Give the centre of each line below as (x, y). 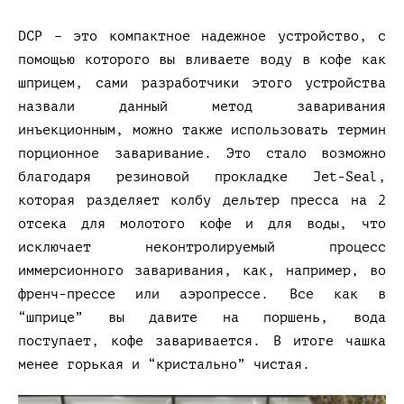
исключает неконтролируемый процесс (202, 247)
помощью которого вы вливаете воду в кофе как (202, 60)
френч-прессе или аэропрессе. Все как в (202, 294)
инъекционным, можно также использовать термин (202, 130)
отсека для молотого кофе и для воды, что (202, 224)
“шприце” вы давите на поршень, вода (202, 317)
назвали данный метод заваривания (202, 106)
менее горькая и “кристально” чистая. (164, 364)
